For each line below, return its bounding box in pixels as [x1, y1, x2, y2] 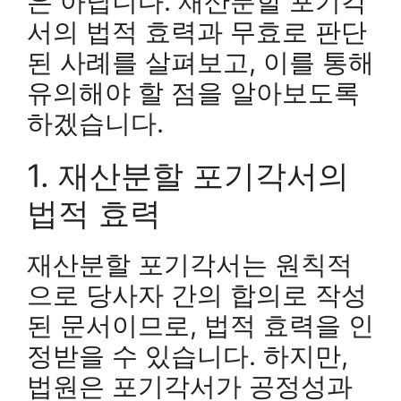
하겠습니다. [27, 107, 164, 139]
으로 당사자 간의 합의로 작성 [27, 278, 367, 311]
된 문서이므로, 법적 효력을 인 [27, 309, 374, 341]
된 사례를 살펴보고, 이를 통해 [27, 46, 374, 78]
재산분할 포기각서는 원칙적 [27, 248, 353, 280]
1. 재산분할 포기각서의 [27, 156, 349, 194]
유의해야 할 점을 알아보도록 [27, 76, 360, 108]
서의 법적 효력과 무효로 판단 [27, 15, 367, 47]
